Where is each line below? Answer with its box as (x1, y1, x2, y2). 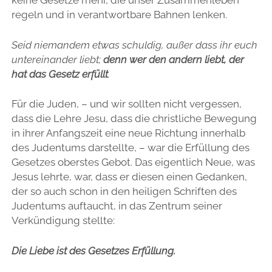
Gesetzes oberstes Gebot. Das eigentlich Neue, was (11, 156, 255, 169)
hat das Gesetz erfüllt (11, 67, 108, 80)
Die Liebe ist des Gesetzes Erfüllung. (11, 244, 175, 257)
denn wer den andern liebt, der (100, 53, 244, 66)
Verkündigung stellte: (11, 214, 115, 227)
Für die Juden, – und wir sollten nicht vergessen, (11, 98, 242, 110)
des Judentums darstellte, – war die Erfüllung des (11, 141, 250, 154)
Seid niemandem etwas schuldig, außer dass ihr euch (11, 38, 257, 51)
